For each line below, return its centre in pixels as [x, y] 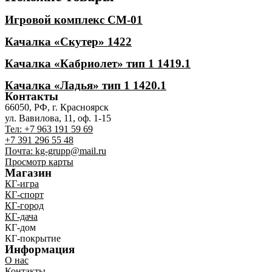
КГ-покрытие [33, 239]
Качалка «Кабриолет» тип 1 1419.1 [98, 64]
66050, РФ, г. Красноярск [57, 107]
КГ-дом [20, 228]
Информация [40, 250]
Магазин [28, 173]
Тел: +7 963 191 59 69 [49, 129]
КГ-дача [21, 217]
